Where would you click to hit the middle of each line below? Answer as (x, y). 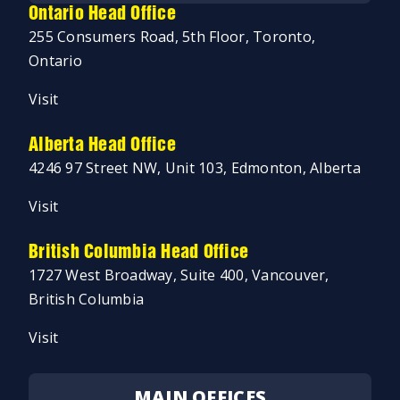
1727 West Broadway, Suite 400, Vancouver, (179, 275)
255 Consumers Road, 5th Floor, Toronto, (172, 37)
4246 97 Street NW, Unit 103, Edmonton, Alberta (195, 168)
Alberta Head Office (102, 146)
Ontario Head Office (102, 15)
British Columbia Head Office (139, 253)
